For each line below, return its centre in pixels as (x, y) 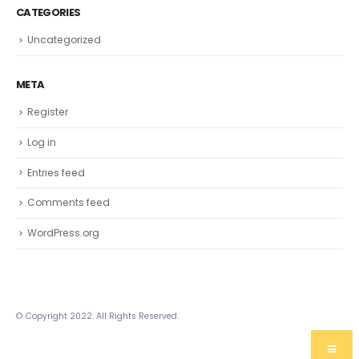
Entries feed (56, 210)
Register (48, 149)
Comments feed (69, 240)
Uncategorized (64, 77)
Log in (42, 179)
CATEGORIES (48, 50)
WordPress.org (63, 270)
